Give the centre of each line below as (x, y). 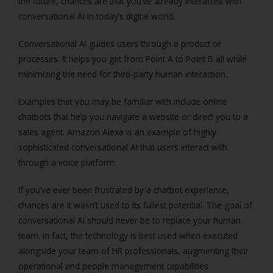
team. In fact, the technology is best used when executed (128, 235)
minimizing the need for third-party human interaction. (124, 74)
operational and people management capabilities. (115, 266)
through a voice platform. (67, 162)
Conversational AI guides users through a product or (120, 43)
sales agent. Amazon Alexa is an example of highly (117, 132)
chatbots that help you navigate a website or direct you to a (133, 116)
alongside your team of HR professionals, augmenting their (133, 250)
